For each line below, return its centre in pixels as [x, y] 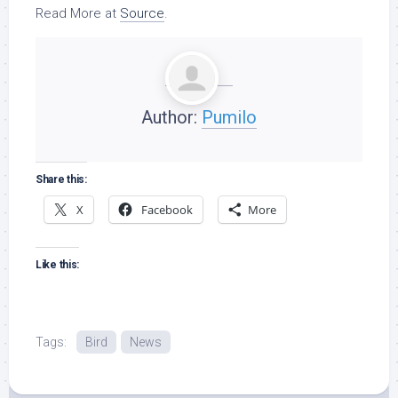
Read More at [78, 13]
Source [142, 13]
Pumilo [229, 117]
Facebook [167, 210]
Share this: [61, 179]
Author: [171, 117]
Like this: [57, 265]
